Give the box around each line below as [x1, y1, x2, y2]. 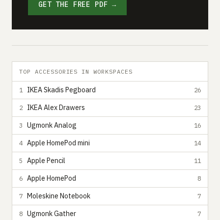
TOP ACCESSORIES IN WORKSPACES [19, 67, 133, 75]
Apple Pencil [27, 156, 65, 165]
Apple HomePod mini [27, 138, 90, 147]
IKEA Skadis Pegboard [27, 85, 96, 94]
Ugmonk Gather [27, 209, 76, 218]
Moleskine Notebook [27, 192, 90, 200]
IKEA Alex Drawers [27, 103, 85, 112]
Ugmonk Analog [27, 121, 77, 130]
